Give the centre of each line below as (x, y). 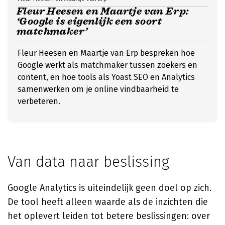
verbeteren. (39, 101)
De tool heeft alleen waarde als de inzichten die (108, 202)
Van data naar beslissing (88, 162)
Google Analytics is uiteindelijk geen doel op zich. (109, 188)
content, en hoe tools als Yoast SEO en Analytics (106, 77)
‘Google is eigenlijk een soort (89, 21)
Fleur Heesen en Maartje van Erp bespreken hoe (106, 53)
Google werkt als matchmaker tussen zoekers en (107, 65)
